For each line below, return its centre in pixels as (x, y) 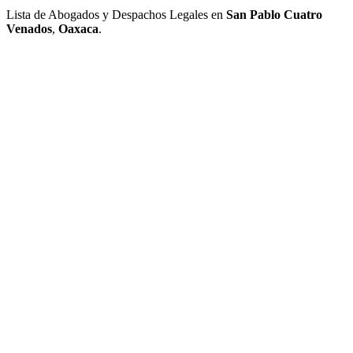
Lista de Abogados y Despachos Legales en (116, 15)
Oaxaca (78, 29)
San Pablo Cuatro (274, 15)
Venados (29, 29)
